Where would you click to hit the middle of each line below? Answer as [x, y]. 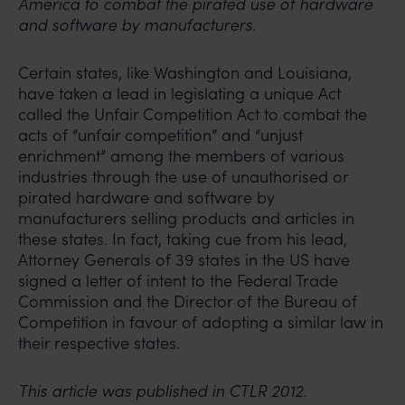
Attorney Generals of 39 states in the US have [184, 259]
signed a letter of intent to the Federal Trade [178, 280]
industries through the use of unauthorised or [183, 176]
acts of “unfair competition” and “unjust [160, 135]
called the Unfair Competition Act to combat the [193, 114]
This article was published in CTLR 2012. [162, 391]
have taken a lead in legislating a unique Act [179, 93]
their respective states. [99, 343]
